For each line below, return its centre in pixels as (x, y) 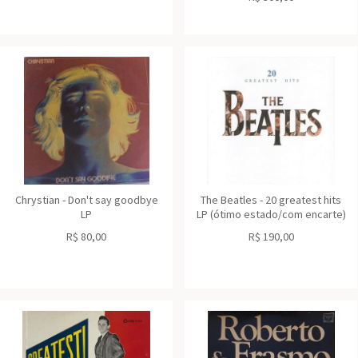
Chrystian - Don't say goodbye (86, 200)
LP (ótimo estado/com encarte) (271, 214)
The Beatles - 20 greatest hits (271, 200)
